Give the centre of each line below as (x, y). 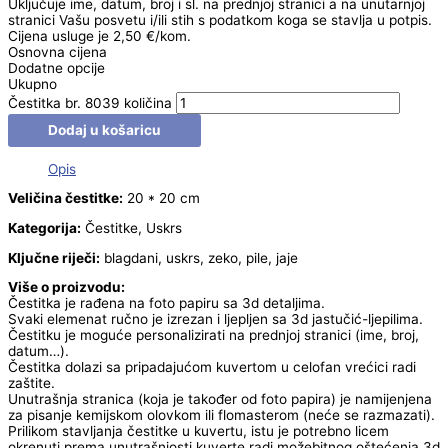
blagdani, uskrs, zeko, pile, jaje (199, 257)
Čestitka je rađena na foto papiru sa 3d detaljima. (166, 303)
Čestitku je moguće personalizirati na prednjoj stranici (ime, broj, (213, 335)
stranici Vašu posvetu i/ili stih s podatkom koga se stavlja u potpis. (220, 20)
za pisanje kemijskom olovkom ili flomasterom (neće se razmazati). (221, 415)
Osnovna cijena (57, 52)
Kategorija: (44, 228)
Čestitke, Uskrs (131, 228)
